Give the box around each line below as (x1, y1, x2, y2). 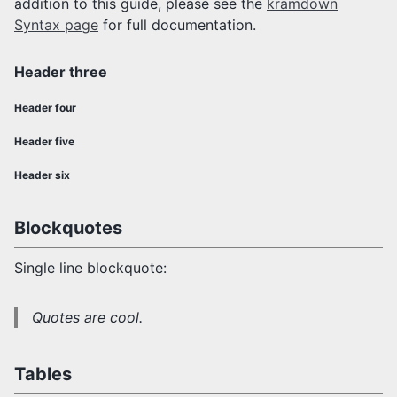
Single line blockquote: (14, 259, 167, 277)
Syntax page (14, 16, 98, 35)
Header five (14, 135, 74, 149)
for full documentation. (98, 16, 256, 35)
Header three (14, 63, 107, 82)
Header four (14, 101, 76, 115)
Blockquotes (14, 217, 122, 239)
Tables (14, 363, 72, 385)
